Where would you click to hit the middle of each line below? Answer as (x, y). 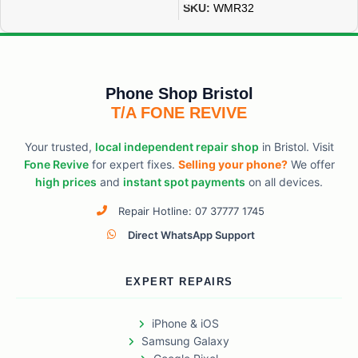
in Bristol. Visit (296, 147)
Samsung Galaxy (185, 341)
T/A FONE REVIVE (179, 113)
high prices (66, 182)
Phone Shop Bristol (179, 94)
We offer (311, 165)
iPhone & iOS (185, 324)
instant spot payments (184, 182)
